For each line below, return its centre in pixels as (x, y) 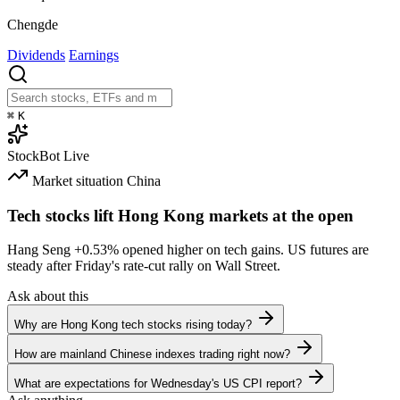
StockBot (33, 155)
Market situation (78, 180)
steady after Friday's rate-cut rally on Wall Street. (144, 266)
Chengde (33, 24)
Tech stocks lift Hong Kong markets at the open (180, 215)
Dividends (36, 54)
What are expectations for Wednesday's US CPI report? (158, 384)
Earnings (94, 54)
